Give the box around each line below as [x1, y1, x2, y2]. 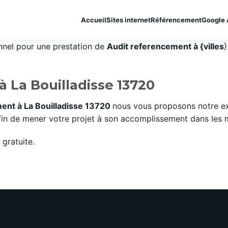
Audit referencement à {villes [107, 41, 224, 51]
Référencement [151, 15, 202, 24]
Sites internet [106, 15, 151, 24]
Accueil [81, 15, 106, 24]
